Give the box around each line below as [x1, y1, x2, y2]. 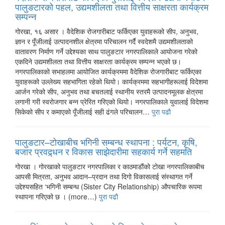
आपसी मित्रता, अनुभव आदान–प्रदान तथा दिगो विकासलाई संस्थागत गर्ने [15, 171, 192, 181]
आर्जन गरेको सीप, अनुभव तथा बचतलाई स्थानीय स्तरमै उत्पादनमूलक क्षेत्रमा [15, 86, 203, 96]
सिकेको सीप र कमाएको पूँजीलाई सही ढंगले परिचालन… [15, 106, 152, 117]
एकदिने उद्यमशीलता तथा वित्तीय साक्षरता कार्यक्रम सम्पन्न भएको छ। [15, 56, 181, 66]
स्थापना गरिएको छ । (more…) [15, 191, 99, 201]
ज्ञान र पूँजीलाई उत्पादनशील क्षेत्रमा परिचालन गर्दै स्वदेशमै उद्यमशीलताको [15, 36, 193, 46]
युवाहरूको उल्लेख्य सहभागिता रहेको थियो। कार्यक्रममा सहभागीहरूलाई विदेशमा [15, 76, 208, 86]
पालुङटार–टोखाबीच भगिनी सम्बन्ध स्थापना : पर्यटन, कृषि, [15, 135, 197, 148]
